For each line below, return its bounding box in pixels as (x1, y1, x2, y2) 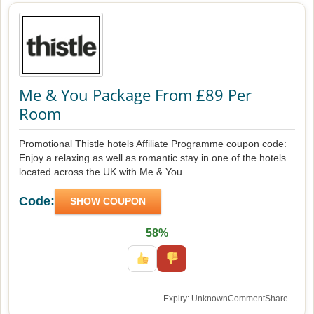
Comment (228, 294, 265, 303)
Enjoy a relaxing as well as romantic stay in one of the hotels (19, 152, 286, 163)
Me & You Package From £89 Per (19, 84, 252, 105)
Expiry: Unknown (163, 294, 228, 303)
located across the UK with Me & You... (19, 166, 191, 177)
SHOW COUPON (70, 196, 146, 207)
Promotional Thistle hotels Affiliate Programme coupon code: (19, 138, 287, 149)
